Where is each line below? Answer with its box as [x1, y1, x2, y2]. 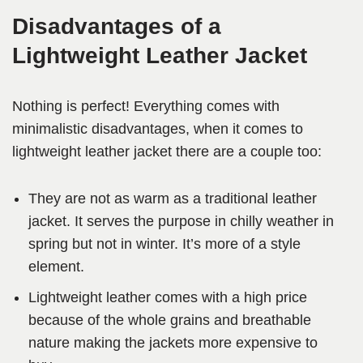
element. [28, 258, 88, 275]
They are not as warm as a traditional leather [28, 190, 317, 207]
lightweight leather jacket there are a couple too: [12, 143, 322, 160]
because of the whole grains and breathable [28, 312, 311, 329]
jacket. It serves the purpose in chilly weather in [28, 213, 334, 230]
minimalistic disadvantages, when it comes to [12, 121, 303, 138]
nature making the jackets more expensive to [28, 335, 318, 352]
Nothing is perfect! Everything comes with [12, 98, 280, 115]
